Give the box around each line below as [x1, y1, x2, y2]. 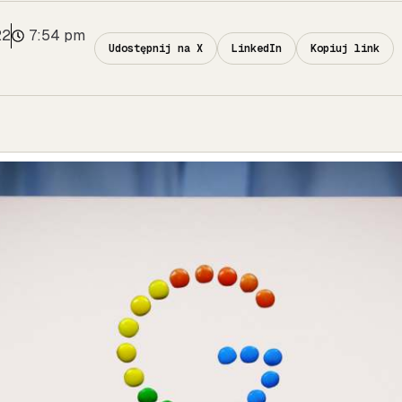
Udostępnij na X [109, 41, 203, 56]
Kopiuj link [310, 41, 380, 56]
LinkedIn [232, 41, 282, 56]
